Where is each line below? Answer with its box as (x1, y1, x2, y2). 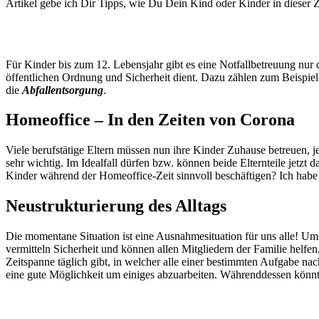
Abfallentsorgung (22, 83, 103, 96)
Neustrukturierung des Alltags (6, 197, 226, 216)
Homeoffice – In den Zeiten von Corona (6, 110, 295, 130)
